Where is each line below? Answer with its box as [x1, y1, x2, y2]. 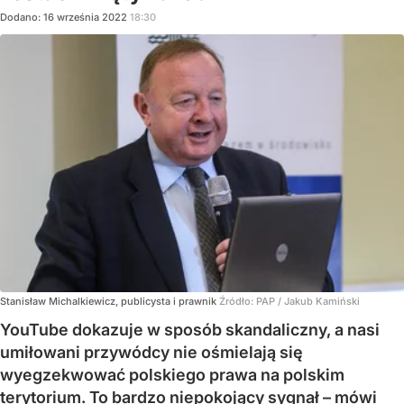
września [57, 10, 99, 23]
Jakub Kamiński [284, 295, 360, 308]
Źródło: [219, 295, 256, 308]
